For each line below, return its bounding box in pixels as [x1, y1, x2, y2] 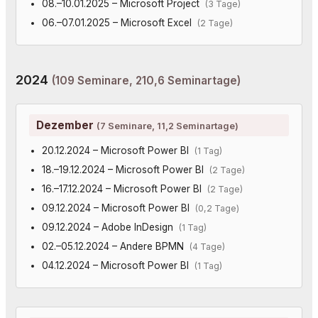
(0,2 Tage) [194, 202, 239, 214]
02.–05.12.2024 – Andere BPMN [41, 240, 190, 252]
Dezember [36, 118, 97, 132]
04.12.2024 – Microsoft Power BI [41, 259, 194, 271]
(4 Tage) [189, 241, 225, 252]
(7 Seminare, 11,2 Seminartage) [97, 119, 238, 131]
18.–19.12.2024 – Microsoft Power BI [41, 163, 209, 175]
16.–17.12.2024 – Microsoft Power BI [41, 182, 207, 194]
